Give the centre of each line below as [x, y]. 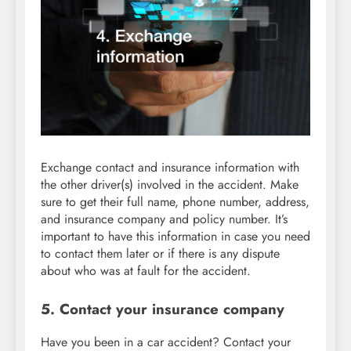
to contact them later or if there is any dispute [160, 253]
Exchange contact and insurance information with [170, 167]
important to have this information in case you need [175, 236]
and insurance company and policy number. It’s [164, 219]
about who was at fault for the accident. [146, 270]
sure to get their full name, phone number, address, [175, 201]
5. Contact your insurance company [163, 309]
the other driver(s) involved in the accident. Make [170, 184]
